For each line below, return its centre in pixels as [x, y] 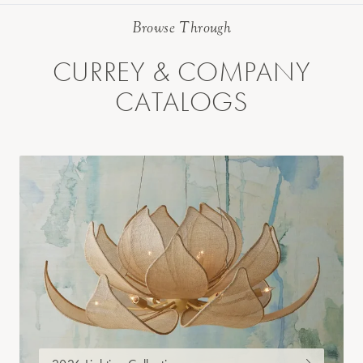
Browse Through [181, 28]
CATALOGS [181, 102]
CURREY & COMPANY [181, 72]
